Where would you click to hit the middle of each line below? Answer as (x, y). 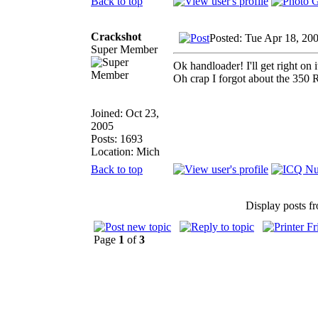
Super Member (124, 49)
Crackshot (116, 36)
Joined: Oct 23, (125, 113)
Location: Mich (125, 151)
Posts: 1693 (117, 138)
